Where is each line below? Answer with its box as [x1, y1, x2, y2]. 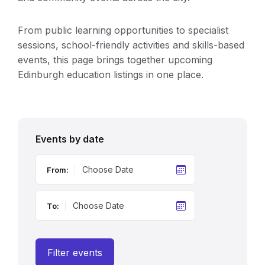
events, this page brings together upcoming [18, 53, 212, 66]
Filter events [47, 246, 102, 258]
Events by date [35, 132, 104, 145]
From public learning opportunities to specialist [18, 24, 228, 36]
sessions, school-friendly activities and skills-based [18, 38, 244, 51]
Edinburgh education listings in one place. [18, 68, 203, 80]
